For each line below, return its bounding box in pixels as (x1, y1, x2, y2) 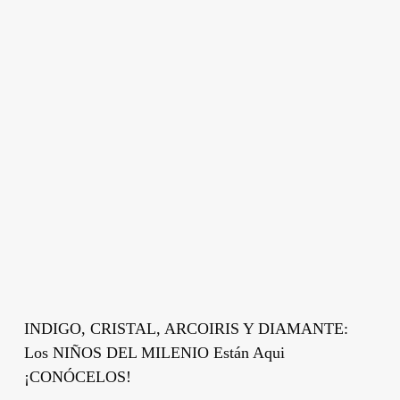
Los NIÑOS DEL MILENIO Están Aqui (23, 343, 285, 362)
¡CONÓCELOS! (23, 367, 131, 386)
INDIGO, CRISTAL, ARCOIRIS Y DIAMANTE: (23, 319, 348, 337)
